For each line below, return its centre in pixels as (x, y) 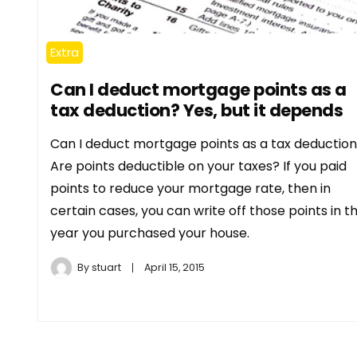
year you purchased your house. (150, 233)
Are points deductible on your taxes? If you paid (198, 166)
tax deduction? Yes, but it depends (196, 110)
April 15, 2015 (175, 267)
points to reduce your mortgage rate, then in (190, 188)
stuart (106, 267)
